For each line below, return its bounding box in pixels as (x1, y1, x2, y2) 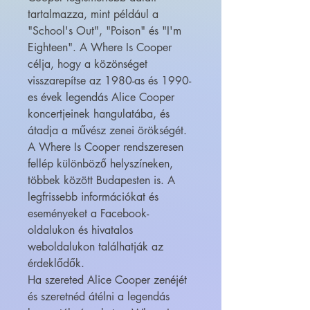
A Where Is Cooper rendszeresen (28, 140, 183, 155)
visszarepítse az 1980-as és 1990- (28, 73, 191, 89)
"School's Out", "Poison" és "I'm (28, 24, 181, 39)
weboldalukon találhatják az (28, 239, 163, 255)
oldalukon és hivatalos (28, 223, 133, 238)
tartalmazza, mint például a (28, 7, 158, 22)
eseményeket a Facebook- (28, 206, 149, 221)
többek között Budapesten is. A (28, 173, 175, 188)
